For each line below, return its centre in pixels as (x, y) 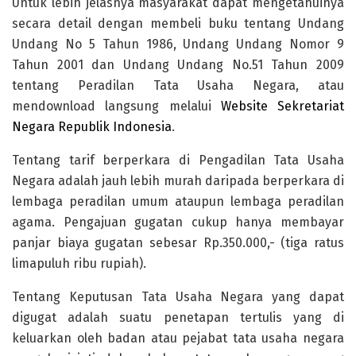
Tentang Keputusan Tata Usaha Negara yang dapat (178, 297)
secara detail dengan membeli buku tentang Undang (178, 24)
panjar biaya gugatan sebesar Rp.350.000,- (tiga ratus (178, 243)
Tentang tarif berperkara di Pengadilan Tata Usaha (178, 161)
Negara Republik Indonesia (92, 127)
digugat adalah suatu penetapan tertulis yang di (178, 318)
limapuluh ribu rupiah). (79, 264)
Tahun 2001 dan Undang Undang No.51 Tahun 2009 (178, 65)
